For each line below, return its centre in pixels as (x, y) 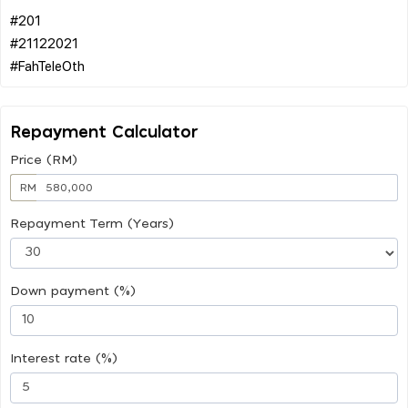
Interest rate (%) (64, 358)
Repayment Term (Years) (92, 224)
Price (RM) (44, 160)
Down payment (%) (73, 291)
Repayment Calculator (104, 133)
